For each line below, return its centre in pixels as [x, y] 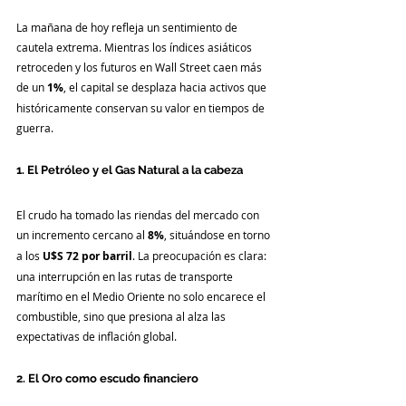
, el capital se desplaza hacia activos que [166, 87]
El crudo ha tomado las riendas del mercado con [139, 214]
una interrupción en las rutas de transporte [126, 276]
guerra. [35, 127]
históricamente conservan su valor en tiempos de [142, 107]
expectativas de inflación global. [97, 336]
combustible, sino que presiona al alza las [122, 316]
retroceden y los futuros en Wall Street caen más [140, 67]
